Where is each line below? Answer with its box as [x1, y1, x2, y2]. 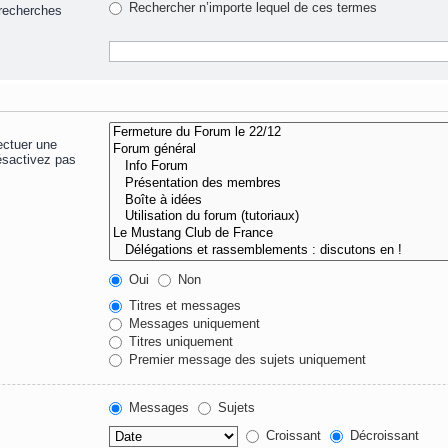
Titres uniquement [125, 333, 234, 349]
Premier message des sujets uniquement [125, 351, 367, 367]
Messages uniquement [125, 315, 261, 331]
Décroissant [346, 427, 420, 443]
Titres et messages [125, 297, 242, 313]
